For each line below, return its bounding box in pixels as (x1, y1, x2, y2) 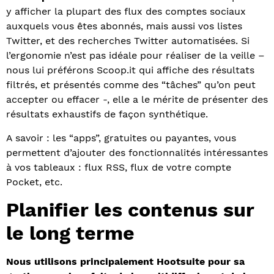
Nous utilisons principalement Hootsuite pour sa (6, 256, 245, 268)
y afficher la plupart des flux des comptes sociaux (6, 6, 246, 18)
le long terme (6, 221, 135, 245)
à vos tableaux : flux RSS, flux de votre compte (6, 161, 231, 173)
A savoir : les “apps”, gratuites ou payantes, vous (6, 131, 236, 144)
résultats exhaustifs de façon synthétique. (6, 108, 208, 120)
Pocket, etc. (6, 176, 62, 188)
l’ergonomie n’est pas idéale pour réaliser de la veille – (6, 50, 265, 62)
